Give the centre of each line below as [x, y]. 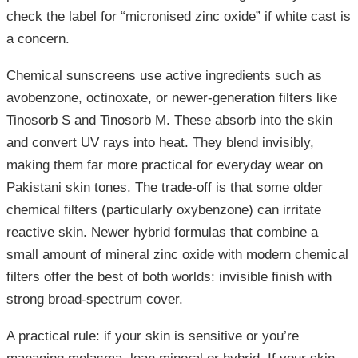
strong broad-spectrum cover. [95, 300]
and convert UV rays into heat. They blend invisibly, [160, 143]
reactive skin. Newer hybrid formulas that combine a [162, 233]
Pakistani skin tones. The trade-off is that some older [165, 188]
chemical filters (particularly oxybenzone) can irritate [164, 210]
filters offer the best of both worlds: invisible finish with [169, 277]
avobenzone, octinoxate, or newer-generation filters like [172, 98]
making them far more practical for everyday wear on [165, 165]
